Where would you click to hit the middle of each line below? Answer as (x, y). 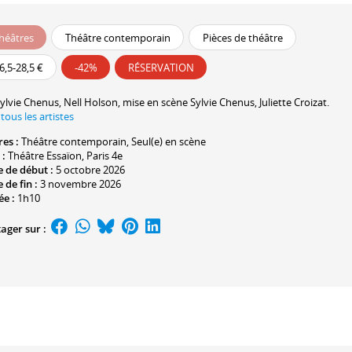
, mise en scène (154, 102)
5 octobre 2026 (90, 170)
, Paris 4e (102, 156)
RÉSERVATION (161, 67)
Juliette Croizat (293, 102)
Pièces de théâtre (243, 37)
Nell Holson (91, 102)
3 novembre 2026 (81, 184)
